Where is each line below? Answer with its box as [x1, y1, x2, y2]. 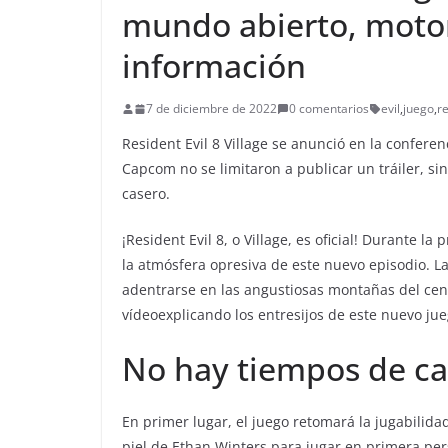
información [122, 44, 306, 88]
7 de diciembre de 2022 [146, 100, 277, 118]
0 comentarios [289, 100, 369, 118]
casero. [122, 184, 170, 204]
